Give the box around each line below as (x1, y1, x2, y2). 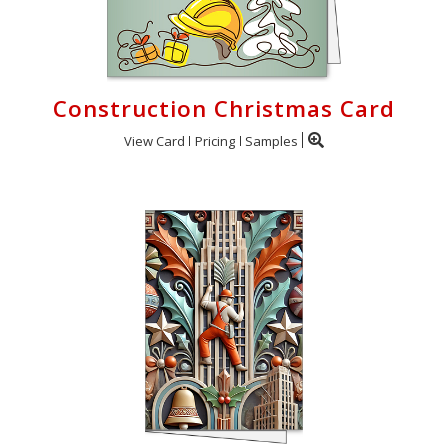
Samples (245, 131, 298, 150)
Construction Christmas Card (53, 92, 395, 124)
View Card (124, 131, 185, 150)
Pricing (195, 131, 235, 150)
